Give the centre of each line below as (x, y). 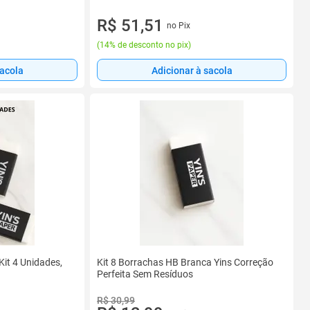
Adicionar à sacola (192, 70)
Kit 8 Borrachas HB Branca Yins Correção (185, 262)
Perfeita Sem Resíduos (145, 274)
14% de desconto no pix (144, 45)
